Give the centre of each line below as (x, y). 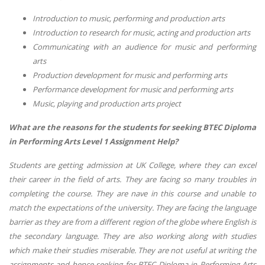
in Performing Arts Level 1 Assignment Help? (93, 142)
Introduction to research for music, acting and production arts (141, 33)
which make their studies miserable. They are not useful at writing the (132, 250)
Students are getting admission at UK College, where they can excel (132, 165)
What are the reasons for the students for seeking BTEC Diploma (132, 127)
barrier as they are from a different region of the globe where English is (132, 222)
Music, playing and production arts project (107, 104)
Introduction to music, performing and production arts (129, 19)
